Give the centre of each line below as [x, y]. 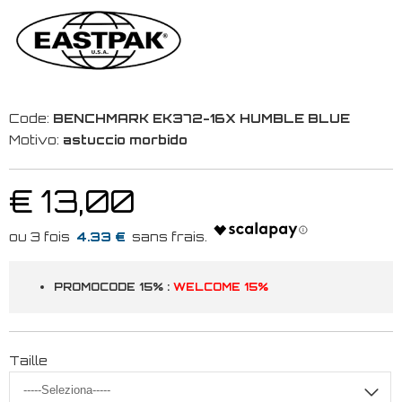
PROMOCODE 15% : [114, 286]
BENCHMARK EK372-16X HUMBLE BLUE [201, 118]
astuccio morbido [125, 139]
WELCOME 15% [223, 286]
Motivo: [36, 139]
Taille [28, 360]
